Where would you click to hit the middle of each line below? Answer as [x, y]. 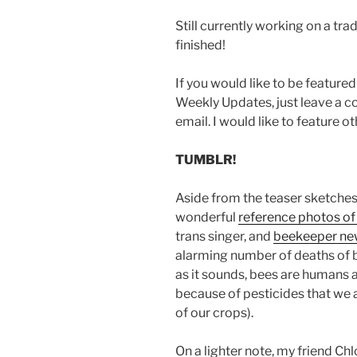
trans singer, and [224, 237]
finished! [200, 45]
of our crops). [214, 313]
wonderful [207, 218]
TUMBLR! [206, 160]
